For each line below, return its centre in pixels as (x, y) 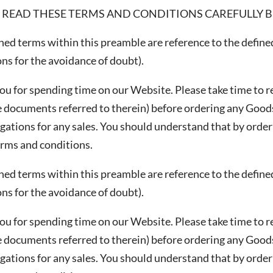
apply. (217, 52)
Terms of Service (174, 52)
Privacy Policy (98, 52)
